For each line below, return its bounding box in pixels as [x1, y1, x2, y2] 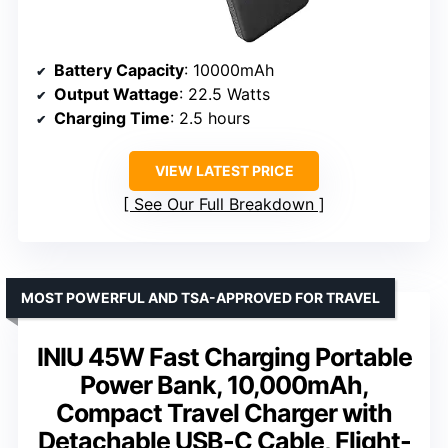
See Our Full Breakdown [134, 193, 314, 214]
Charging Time [54, 107, 170, 128]
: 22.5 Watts [179, 83, 270, 104]
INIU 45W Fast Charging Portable [36, 341, 412, 372]
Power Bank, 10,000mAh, [79, 369, 369, 400]
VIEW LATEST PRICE [154, 161, 294, 179]
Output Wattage [54, 83, 179, 104]
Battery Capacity [54, 59, 184, 80]
